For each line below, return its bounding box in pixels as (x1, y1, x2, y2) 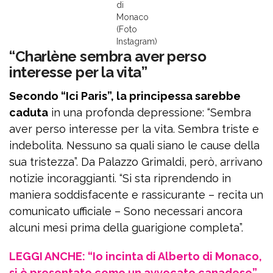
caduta (9, 106, 48, 119)
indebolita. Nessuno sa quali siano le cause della (9, 139, 260, 152)
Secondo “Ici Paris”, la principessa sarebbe (9, 90, 241, 102)
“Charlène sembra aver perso (9, 48, 207, 65)
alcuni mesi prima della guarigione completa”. (9, 221, 243, 234)
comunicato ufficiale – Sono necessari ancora (9, 205, 243, 218)
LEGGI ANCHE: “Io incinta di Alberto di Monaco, (9, 250, 262, 263)
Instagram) (116, 37, 157, 46)
